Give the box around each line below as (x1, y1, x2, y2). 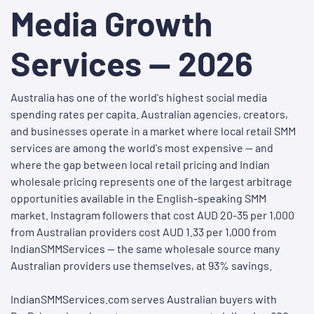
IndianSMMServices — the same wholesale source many (11, 242, 280, 256)
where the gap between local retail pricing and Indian (11, 158, 270, 172)
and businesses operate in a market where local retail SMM (11, 124, 296, 138)
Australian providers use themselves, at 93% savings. (11, 259, 272, 273)
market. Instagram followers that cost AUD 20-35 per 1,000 (11, 208, 294, 222)
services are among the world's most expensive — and (11, 141, 273, 155)
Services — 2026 (11, 43, 253, 84)
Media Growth (11, 3, 212, 44)
